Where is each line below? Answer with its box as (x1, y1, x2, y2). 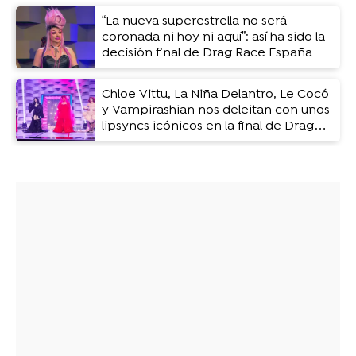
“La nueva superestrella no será (102, 14, 287, 30)
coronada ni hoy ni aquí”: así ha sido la (102, 29, 325, 46)
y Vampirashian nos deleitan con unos (102, 103, 330, 119)
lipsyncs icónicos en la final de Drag (102, 118, 314, 135)
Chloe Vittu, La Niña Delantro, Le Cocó (102, 87, 329, 103)
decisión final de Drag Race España (102, 45, 312, 62)
